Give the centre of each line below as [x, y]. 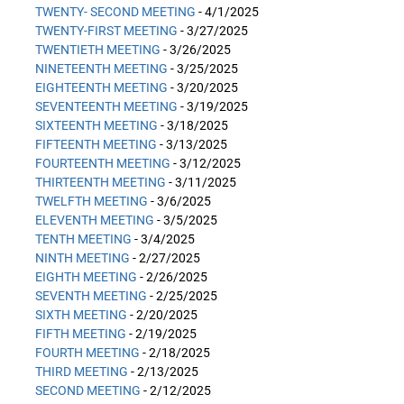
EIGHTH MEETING [86, 277]
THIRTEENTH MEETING [101, 182]
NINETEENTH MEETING [101, 69]
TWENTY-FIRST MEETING [106, 31]
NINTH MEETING [83, 258]
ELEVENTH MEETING [95, 220]
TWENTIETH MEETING [98, 50]
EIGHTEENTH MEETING [101, 87]
